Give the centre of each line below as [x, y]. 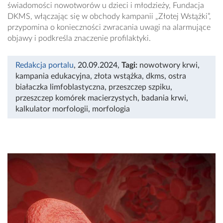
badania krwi [164, 98]
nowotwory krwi [168, 65]
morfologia [111, 109]
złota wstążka [118, 76]
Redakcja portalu [45, 65]
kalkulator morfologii [52, 109]
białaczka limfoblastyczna [60, 87]
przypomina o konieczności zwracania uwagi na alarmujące [109, 28]
